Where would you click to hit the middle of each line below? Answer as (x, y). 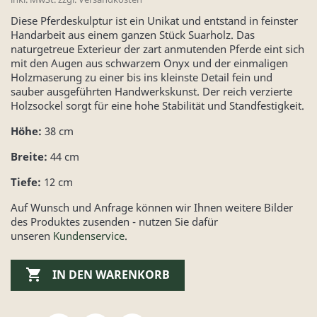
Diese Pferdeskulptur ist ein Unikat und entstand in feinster (154, 20)
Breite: (29, 156)
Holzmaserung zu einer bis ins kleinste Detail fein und (142, 77)
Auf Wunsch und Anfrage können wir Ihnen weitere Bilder (152, 207)
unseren (32, 235)
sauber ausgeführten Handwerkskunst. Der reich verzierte (151, 91)
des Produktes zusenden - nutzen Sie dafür (114, 221)
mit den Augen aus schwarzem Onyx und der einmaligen (149, 63)
